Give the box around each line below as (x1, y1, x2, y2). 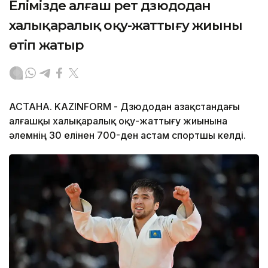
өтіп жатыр (9, 36, 84, 53)
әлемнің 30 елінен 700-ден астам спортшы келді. (9, 129, 246, 141)
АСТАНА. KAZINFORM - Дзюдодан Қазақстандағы (9, 100, 240, 112)
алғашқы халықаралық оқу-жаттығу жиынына (9, 114, 227, 127)
